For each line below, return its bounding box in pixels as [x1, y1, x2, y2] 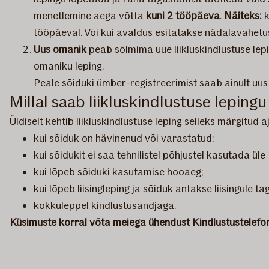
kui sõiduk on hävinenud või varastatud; [34, 131, 217, 145]
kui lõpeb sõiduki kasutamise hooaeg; [34, 165, 206, 179]
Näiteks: [224, 9, 262, 23]
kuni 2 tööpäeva [146, 9, 220, 23]
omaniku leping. [34, 59, 104, 73]
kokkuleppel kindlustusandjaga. [34, 199, 176, 213]
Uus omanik [34, 43, 86, 56]
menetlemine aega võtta [34, 9, 146, 23]
